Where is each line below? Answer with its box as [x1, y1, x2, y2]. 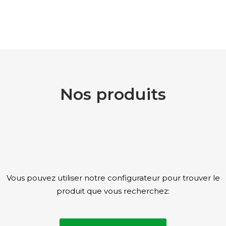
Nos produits [60, 84, 166, 104]
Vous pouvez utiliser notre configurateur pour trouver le [6, 173, 220, 183]
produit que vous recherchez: [56, 186, 169, 196]
